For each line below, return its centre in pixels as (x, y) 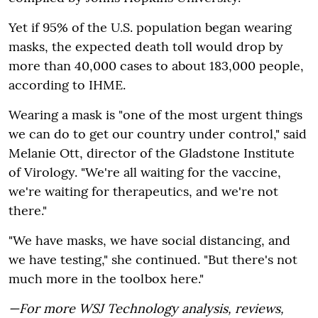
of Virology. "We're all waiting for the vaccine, (145, 172)
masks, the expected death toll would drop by (146, 46)
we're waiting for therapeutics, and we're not (143, 191)
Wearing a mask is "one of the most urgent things (155, 115)
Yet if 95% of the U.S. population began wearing (150, 27)
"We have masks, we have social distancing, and (149, 240)
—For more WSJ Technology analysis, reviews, (146, 308)
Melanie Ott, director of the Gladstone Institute (152, 153)
